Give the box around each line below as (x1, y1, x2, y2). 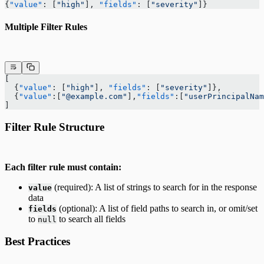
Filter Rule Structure (5, 120, 104, 133)
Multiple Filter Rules (5, 21, 87, 32)
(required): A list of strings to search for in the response (52, 181, 257, 192)
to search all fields (57, 213, 126, 224)
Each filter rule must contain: (5, 161, 121, 172)
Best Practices (5, 235, 70, 248)
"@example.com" (61, 92, 127, 101)
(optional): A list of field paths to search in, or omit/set (57, 203, 258, 213)
